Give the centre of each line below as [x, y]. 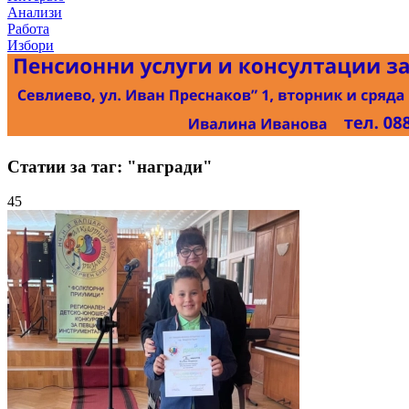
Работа [28, 29]
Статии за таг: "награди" [110, 166]
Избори [31, 45]
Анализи [35, 12]
